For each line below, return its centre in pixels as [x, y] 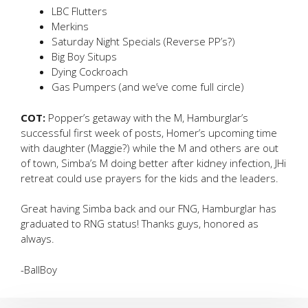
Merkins [70, 26]
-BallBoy [39, 269]
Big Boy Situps [84, 56]
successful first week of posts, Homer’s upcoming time [149, 132]
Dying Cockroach [90, 71]
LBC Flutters [79, 11]
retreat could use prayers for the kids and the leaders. [150, 178]
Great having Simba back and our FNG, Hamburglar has [148, 208]
